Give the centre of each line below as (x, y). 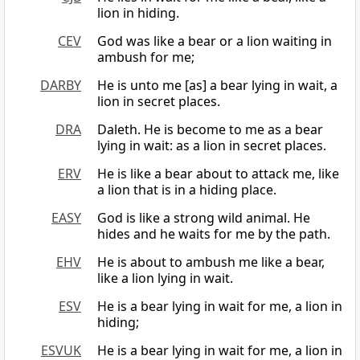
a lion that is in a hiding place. (187, 190)
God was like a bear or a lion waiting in (215, 41)
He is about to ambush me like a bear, (211, 262)
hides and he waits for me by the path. (214, 234)
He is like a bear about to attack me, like (218, 174)
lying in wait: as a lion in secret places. (212, 146)
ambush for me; (146, 57)
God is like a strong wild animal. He (204, 218)
